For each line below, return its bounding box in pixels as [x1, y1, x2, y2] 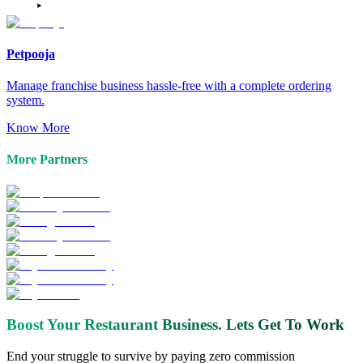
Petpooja [6, 46, 55, 61]
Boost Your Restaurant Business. [6, 316, 222, 334]
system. [6, 93, 45, 108]
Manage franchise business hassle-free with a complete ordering [6, 79, 331, 93]
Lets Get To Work [226, 316, 344, 334]
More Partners [6, 152, 88, 167]
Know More [6, 121, 70, 135]
